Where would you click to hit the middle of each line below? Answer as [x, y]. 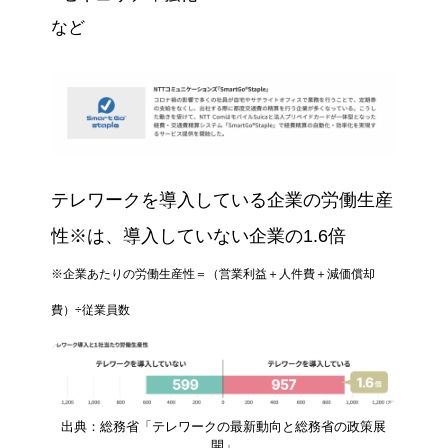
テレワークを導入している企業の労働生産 [221, 199]
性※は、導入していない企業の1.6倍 [198, 235]
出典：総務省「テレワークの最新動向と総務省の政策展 [224, 427]
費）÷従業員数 [90, 309]
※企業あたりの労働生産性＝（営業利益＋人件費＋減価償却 [212, 273]
